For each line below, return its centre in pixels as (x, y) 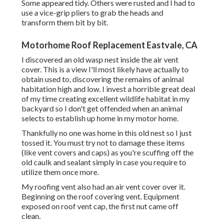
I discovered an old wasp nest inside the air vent (100, 60)
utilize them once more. (60, 172)
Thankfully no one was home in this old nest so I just (107, 133)
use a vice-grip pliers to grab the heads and (92, 13)
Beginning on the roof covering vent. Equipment (100, 197)
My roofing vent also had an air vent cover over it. (103, 187)
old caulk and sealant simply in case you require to (104, 162)
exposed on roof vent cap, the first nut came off (100, 206)
